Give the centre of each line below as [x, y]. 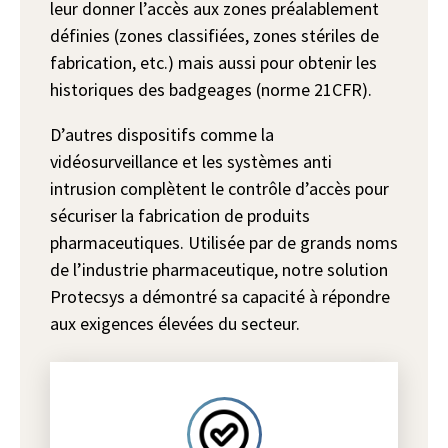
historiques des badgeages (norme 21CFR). [211, 89]
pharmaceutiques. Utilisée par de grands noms [224, 242]
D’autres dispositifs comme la [162, 134]
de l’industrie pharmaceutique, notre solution [219, 269]
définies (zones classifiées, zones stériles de [214, 35]
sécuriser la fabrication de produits [180, 215]
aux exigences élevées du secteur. [175, 323]
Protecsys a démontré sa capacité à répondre [220, 296]
